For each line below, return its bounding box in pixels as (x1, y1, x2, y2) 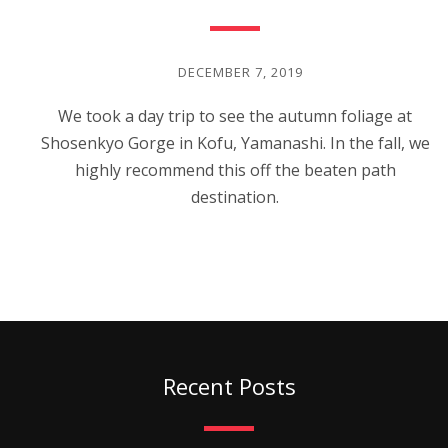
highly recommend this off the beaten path (74, 159, 396, 181)
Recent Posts (162, 371, 296, 401)
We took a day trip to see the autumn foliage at (58, 105, 413, 127)
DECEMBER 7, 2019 (177, 63, 303, 81)
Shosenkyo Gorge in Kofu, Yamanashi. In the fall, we (40, 132, 430, 154)
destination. (191, 186, 280, 208)
